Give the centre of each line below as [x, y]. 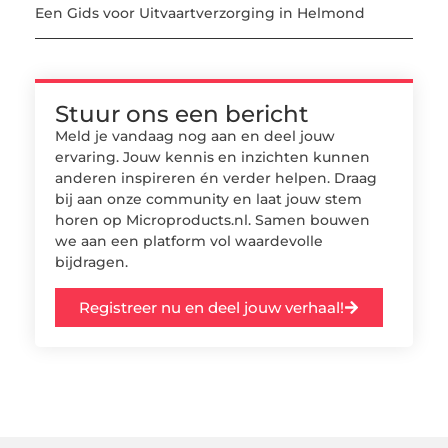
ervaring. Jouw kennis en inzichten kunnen [212, 157]
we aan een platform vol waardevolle [189, 241]
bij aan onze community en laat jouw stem [208, 199]
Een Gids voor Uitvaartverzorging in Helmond [200, 13]
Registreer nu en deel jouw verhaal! [211, 307]
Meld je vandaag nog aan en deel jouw [195, 136]
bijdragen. [91, 262]
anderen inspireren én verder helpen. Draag [216, 178]
